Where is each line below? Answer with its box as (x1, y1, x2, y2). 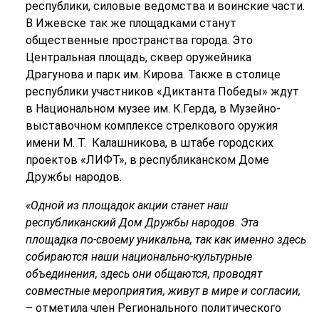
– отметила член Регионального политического (25, 300, 281, 315)
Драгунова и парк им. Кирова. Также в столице (25, 67, 281, 81)
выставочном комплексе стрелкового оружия (25, 118, 278, 132)
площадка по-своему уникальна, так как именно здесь (25, 232, 306, 246)
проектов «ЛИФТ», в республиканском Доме (25, 152, 269, 167)
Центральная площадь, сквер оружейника (25, 50, 251, 64)
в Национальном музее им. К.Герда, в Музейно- (25, 101, 281, 115)
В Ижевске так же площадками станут (25, 16, 236, 30)
